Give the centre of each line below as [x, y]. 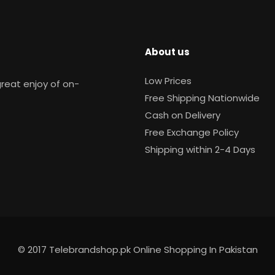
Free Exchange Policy [192, 132]
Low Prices [168, 80]
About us [167, 52]
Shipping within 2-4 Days [200, 149]
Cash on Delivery [183, 115]
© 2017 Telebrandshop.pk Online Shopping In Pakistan [137, 249]
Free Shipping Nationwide [202, 98]
